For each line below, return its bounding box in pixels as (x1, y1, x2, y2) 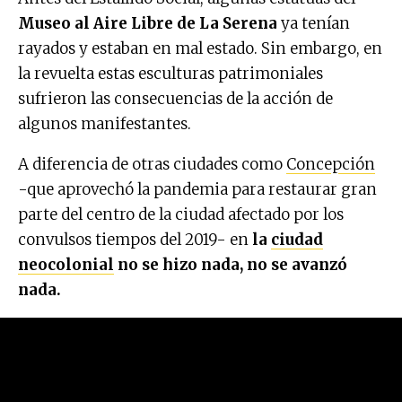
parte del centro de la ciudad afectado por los (18, 205, 344, 225)
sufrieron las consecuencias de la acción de (18, 89, 333, 109)
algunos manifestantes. (18, 114, 191, 135)
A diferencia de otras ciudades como (18, 154, 286, 175)
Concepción (286, 154, 375, 175)
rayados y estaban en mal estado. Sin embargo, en (18, 39, 382, 59)
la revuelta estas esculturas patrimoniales (18, 64, 323, 84)
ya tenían (277, 13, 350, 34)
